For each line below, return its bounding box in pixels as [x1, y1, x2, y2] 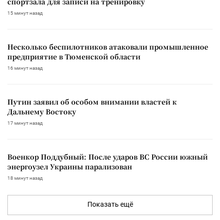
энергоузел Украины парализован [7, 161, 132, 171]
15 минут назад [7, 10, 43, 16]
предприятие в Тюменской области [7, 51, 140, 61]
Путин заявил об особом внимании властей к [7, 96, 177, 107]
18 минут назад [7, 175, 43, 181]
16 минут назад [7, 65, 43, 71]
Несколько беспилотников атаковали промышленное [7, 41, 208, 52]
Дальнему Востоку [7, 106, 76, 116]
